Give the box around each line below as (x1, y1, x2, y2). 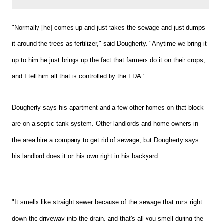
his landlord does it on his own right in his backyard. (12, 152, 162, 160)
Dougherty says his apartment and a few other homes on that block (12, 104, 204, 111)
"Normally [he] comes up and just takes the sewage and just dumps (12, 24, 206, 32)
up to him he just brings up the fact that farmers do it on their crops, (12, 56, 206, 64)
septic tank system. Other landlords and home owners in (37, 120, 199, 128)
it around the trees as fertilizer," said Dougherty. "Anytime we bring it (12, 40, 207, 48)
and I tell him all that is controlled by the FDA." (12, 73, 148, 80)
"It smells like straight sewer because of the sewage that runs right (12, 198, 203, 206)
